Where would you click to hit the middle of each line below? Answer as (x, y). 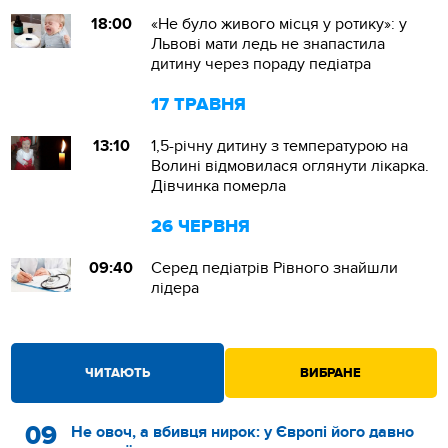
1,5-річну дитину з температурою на (280, 146)
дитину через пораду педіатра (261, 64)
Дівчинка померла (219, 186)
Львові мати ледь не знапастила (268, 44)
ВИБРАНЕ (331, 373)
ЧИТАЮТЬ (117, 373)
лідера (175, 288)
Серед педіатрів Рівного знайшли (275, 268)
